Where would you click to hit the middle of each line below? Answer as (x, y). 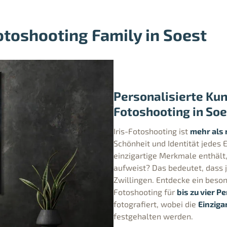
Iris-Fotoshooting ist (152, 131)
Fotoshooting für (145, 192)
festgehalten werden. (153, 216)
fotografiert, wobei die (156, 204)
